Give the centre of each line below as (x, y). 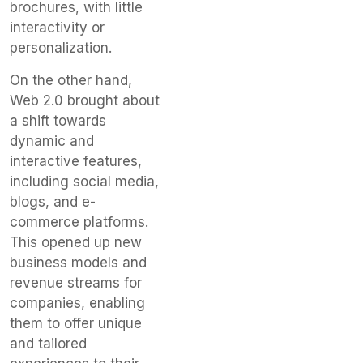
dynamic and (52, 141)
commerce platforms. (79, 222)
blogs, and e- (53, 201)
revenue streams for (76, 282)
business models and (78, 262)
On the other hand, (71, 80)
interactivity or (57, 28)
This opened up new (76, 242)
